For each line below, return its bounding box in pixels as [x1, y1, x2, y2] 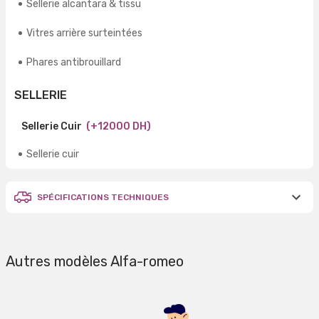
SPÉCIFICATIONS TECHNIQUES [37, 192, 169, 203]
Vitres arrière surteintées [26, 27, 142, 40]
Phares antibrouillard [26, 56, 121, 69]
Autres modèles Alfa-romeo [6, 253, 184, 271]
